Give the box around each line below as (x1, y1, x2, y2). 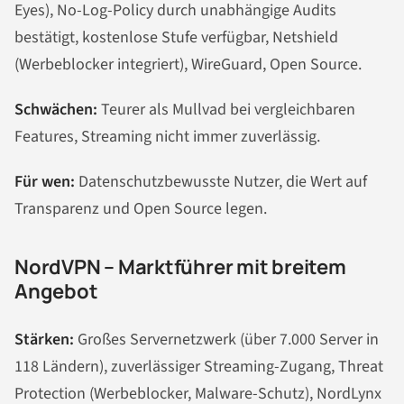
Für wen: (14, 170, 75, 194)
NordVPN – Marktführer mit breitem (14, 253, 346, 281)
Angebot (14, 278, 98, 306)
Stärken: (14, 328, 74, 352)
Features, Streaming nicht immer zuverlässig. (14, 125, 320, 149)
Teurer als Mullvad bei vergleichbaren (97, 98, 355, 122)
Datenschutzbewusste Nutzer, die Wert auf (75, 170, 367, 194)
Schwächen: (14, 98, 97, 122)
